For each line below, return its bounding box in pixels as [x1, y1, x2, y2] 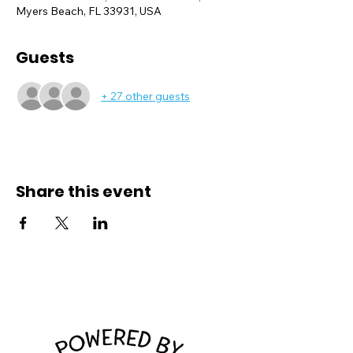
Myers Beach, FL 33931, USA [16, 4, 162, 18]
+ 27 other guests [101, 88, 190, 103]
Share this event [16, 180, 151, 203]
